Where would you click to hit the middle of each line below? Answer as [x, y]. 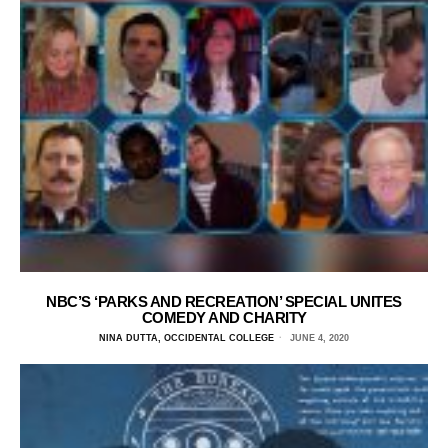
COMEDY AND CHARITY [224, 317]
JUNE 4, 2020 [318, 337]
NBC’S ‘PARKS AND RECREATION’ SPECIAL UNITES [224, 301]
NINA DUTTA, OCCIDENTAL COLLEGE [186, 337]
